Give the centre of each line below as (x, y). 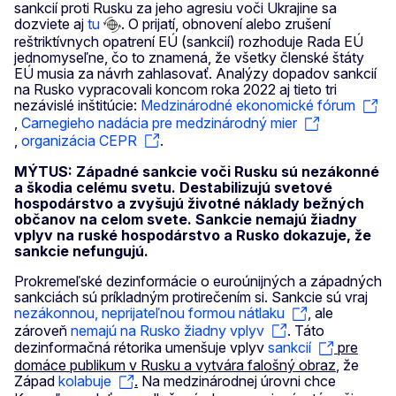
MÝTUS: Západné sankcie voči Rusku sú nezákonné (197, 172)
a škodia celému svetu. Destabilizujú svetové (173, 188)
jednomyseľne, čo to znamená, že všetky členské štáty (189, 58)
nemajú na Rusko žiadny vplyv (168, 330)
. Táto (306, 330)
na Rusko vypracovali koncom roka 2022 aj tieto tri (175, 90)
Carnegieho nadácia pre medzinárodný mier (159, 122)
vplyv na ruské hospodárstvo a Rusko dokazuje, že (193, 236)
